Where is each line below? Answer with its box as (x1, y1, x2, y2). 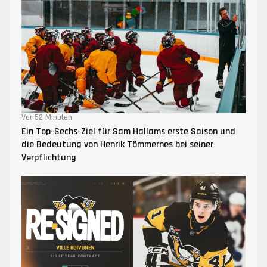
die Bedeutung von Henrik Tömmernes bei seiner (21, 138, 213, 151)
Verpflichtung (21, 151, 76, 164)
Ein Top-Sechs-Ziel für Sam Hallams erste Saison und (21, 125, 235, 138)
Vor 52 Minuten (21, 111, 72, 123)
